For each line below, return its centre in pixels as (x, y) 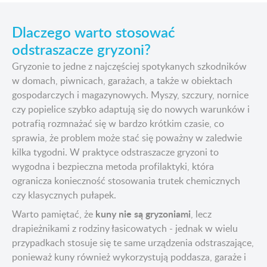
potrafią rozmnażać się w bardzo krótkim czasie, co (118, 124)
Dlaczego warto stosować (94, 32)
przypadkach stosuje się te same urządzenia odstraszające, (133, 243)
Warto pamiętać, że (54, 214)
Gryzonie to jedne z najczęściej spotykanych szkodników (129, 66)
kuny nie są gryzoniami (143, 214)
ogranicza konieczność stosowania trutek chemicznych (126, 181)
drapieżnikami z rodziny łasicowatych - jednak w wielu (125, 229)
